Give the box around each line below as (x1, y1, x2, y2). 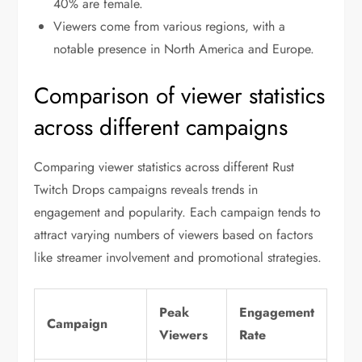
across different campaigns (34, 110, 288, 144)
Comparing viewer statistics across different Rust (34, 157, 295, 176)
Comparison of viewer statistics (34, 78, 326, 112)
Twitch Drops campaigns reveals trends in (34, 179, 259, 199)
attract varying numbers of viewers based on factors (34, 225, 314, 244)
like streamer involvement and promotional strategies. (34, 247, 322, 267)
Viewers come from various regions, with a (53, 16, 286, 36)
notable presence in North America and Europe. (53, 39, 315, 58)
